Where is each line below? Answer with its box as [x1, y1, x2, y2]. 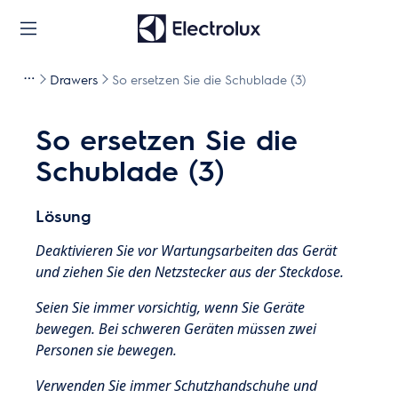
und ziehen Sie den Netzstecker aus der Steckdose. [36, 262, 345, 282]
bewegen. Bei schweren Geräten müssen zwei [36, 319, 317, 338]
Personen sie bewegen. [36, 340, 178, 360]
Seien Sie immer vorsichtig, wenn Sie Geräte [36, 298, 306, 317]
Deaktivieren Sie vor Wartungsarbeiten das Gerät [36, 241, 338, 260]
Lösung [36, 205, 92, 226]
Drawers [50, 71, 98, 87]
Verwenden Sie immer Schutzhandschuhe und [36, 376, 318, 395]
